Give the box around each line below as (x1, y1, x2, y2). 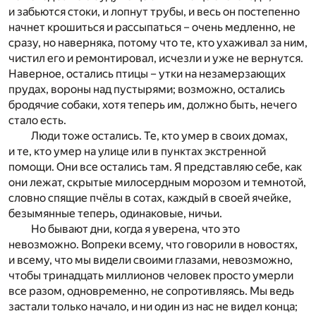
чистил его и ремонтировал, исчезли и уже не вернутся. (8, 51, 303, 66)
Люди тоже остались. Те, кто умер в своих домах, (31, 129, 288, 143)
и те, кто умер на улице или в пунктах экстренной (8, 145, 266, 159)
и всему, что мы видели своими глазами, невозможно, (8, 253, 293, 267)
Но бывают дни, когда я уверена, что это (31, 222, 240, 236)
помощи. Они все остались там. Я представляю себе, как (8, 160, 302, 174)
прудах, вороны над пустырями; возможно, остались (8, 83, 285, 97)
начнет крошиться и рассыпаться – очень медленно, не (8, 20, 296, 35)
